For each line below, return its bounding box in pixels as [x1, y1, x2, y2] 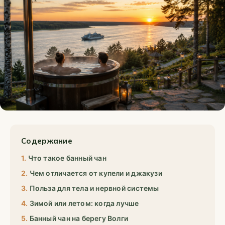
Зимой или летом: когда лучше [29, 199, 139, 207]
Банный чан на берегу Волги [29, 214, 129, 222]
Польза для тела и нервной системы [29, 184, 159, 192]
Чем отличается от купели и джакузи [29, 169, 162, 177]
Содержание [21, 136, 72, 146]
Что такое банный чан [28, 154, 106, 162]
